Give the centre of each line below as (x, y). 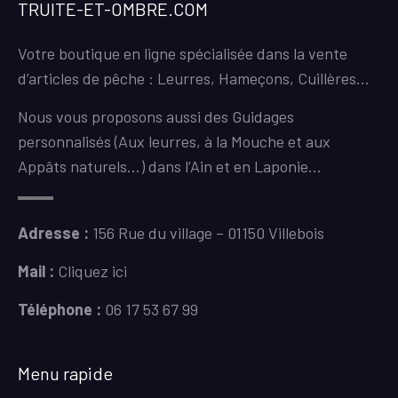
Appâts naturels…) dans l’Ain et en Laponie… (170, 167)
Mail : (36, 271)
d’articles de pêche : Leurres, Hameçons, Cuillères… (194, 79)
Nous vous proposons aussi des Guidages (156, 117)
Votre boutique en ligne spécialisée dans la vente (183, 54)
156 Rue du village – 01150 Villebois (207, 232)
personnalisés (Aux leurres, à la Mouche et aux (174, 142)
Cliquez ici (92, 271)
